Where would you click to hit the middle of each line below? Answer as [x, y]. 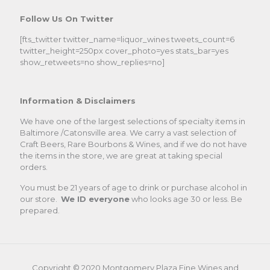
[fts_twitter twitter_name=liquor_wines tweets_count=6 [127, 39]
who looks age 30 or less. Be [186, 199]
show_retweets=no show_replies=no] [92, 62]
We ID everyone [95, 199]
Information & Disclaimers [78, 101]
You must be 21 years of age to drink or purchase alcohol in [133, 187]
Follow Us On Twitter [67, 19]
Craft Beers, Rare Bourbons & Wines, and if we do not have [133, 144]
